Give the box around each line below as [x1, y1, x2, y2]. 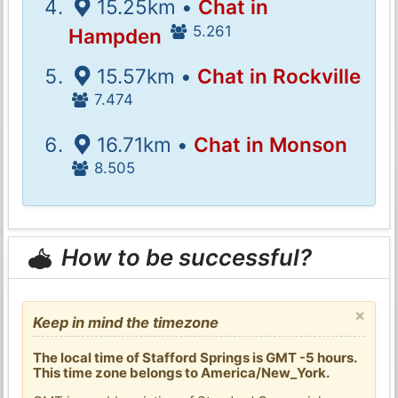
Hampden [68, 24, 163, 49]
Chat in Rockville [196, 63, 361, 88]
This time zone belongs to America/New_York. [33, 363, 330, 381]
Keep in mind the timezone [33, 313, 219, 331]
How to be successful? [56, 243, 313, 272]
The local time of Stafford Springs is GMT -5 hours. [33, 348, 357, 366]
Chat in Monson [193, 131, 347, 156]
